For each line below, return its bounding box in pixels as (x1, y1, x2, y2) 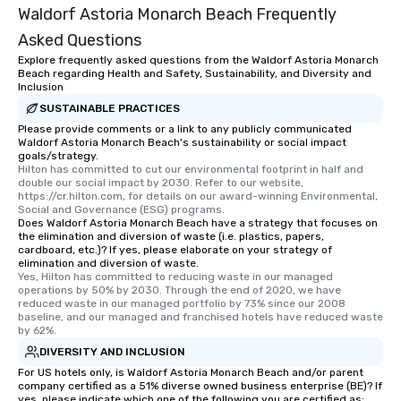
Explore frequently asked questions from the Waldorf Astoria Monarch (18, 54, 379, 67)
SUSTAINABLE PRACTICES (39, 101, 180, 115)
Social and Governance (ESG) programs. (18, 203, 225, 217)
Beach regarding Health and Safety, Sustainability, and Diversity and (18, 67, 371, 81)
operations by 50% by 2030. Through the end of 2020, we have (18, 284, 341, 297)
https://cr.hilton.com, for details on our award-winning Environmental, (18, 190, 378, 203)
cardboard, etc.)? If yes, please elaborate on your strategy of (18, 243, 332, 257)
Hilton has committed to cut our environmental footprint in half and (18, 163, 363, 176)
